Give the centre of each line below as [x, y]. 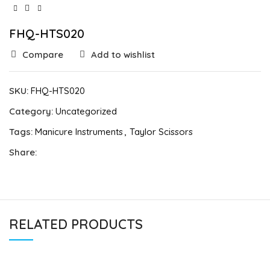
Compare [42, 55]
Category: [31, 111]
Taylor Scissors [161, 132]
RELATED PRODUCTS [76, 224]
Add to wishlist [123, 55]
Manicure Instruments [79, 132]
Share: [23, 152]
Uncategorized [86, 111]
